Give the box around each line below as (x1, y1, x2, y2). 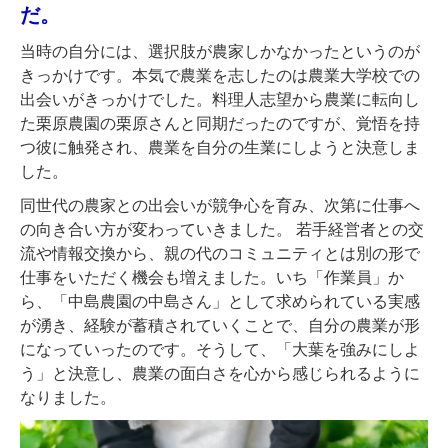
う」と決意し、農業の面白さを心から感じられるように (20, 364, 420, 382)
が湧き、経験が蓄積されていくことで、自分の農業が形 (20, 316, 420, 334)
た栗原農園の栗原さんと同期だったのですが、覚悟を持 (20, 114, 420, 132)
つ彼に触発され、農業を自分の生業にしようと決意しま (20, 138, 420, 156)
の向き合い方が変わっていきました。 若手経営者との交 (20, 220, 424, 238)
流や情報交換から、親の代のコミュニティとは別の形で (20, 244, 420, 262)
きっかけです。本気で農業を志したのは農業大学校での (20, 66, 420, 84)
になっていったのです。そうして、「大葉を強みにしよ (20, 340, 420, 358)
